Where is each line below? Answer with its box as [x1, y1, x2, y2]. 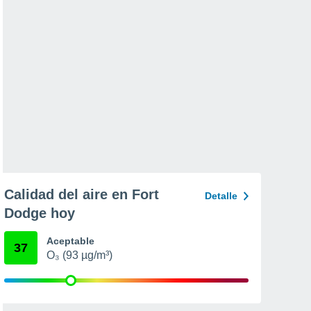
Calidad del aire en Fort [4, 187, 159, 202]
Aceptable [47, 235, 94, 246]
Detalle [205, 190, 237, 201]
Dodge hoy [4, 205, 75, 221]
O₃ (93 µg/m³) [47, 249, 112, 261]
